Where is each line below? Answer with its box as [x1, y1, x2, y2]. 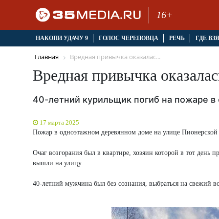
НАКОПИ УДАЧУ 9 [35, 35, 88, 42]
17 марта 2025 [40, 118, 79, 126]
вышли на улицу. [33, 159, 83, 167]
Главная [35, 52, 59, 62]
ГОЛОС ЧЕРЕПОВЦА [98, 35, 158, 42]
